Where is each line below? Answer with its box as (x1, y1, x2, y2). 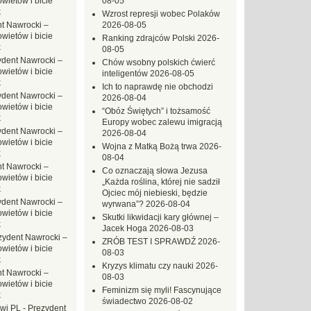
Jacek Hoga (102, 224, 147, 233)
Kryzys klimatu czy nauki (102, 261, 194, 271)
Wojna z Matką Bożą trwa (102, 142, 197, 151)
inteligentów (102, 69, 148, 78)
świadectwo (102, 296, 146, 306)
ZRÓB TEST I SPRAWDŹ (102, 237, 196, 246)
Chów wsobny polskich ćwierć (102, 58, 215, 67)
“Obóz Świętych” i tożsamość (102, 106, 210, 116)
